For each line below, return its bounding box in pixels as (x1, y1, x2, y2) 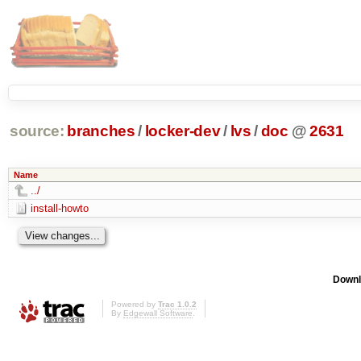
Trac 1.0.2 (158, 300, 197, 309)
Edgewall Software (123, 309, 193, 318)
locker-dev (144, 122, 221, 140)
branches (67, 122, 135, 140)
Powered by (111, 300, 158, 309)
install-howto (30, 201, 89, 214)
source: (9, 122, 64, 140)
